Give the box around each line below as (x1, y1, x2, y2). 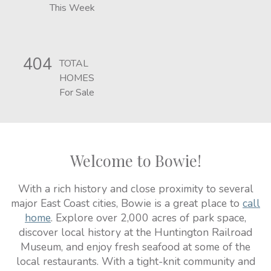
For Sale (59, 86, 94, 99)
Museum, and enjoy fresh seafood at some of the (21, 240, 250, 254)
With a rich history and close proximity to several (18, 181, 253, 196)
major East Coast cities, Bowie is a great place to (11, 196, 243, 211)
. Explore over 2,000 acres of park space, (51, 211, 246, 225)
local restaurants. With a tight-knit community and (16, 254, 255, 269)
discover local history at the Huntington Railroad (19, 225, 252, 240)
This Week (50, 1, 95, 15)
